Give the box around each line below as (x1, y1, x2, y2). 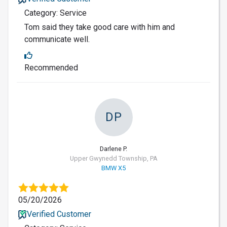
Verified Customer (26, 209, 91, 219)
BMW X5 (101, 164, 126, 172)
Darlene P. (100, 144, 127, 153)
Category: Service (24, 8, 87, 18)
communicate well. (24, 34, 90, 44)
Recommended (24, 62, 78, 72)
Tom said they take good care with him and (24, 22, 175, 32)
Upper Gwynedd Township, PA (69, 154, 158, 162)
